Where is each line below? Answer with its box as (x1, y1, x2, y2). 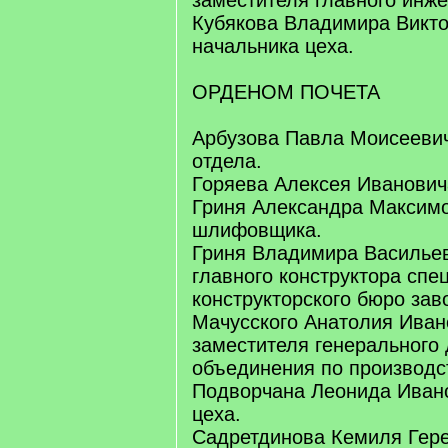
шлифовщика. (192, 219, 322, 241)
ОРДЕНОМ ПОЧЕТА (192, 81, 380, 103)
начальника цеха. (192, 35, 354, 57)
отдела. (192, 150, 262, 172)
